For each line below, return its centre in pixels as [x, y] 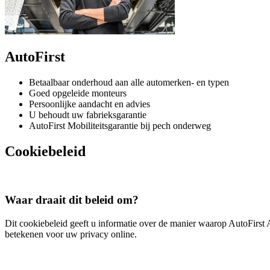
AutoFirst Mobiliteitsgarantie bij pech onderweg [120, 125]
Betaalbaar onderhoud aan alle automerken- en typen [129, 82]
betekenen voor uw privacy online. [71, 234]
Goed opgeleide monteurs [78, 93]
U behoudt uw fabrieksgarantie [88, 115]
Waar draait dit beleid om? [72, 200]
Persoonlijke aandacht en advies [89, 104]
